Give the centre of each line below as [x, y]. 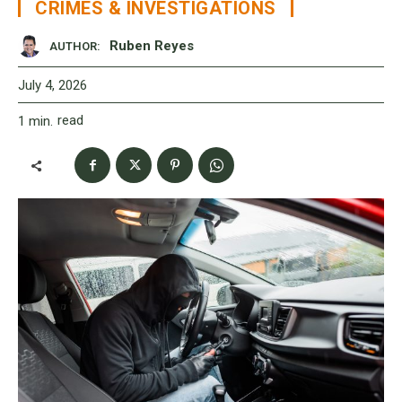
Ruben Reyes [152, 46]
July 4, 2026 [52, 85]
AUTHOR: [75, 47]
